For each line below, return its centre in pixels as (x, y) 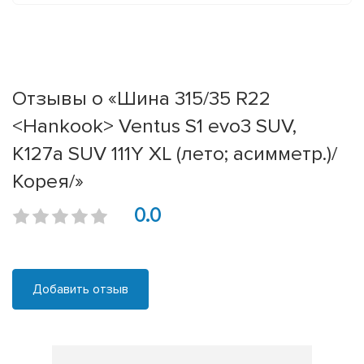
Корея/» (48, 182)
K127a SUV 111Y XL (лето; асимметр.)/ (175, 154)
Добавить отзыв (80, 290)
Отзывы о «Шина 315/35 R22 (141, 99)
